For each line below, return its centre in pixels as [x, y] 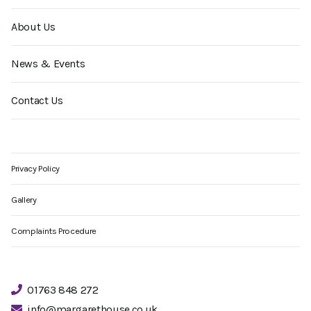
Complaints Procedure [54, 231]
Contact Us [37, 101]
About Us [33, 27]
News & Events [48, 64]
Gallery [24, 200]
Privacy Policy [36, 169]
